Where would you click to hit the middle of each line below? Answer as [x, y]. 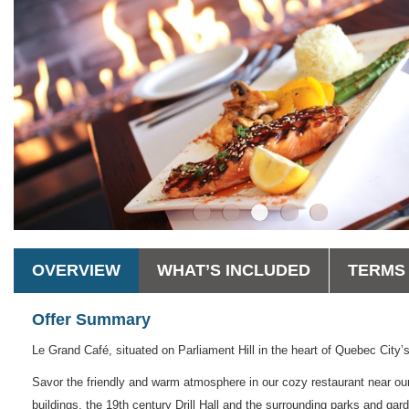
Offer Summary [91, 319]
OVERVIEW [76, 270]
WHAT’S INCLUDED [234, 270]
